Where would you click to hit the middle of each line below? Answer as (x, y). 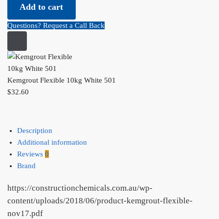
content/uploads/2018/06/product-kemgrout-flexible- (100, 201)
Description (35, 131)
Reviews (31, 154)
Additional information (52, 142)
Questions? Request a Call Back (56, 26)
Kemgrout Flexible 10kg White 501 (62, 80)
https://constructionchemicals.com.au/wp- (80, 188)
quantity (19, 44)
